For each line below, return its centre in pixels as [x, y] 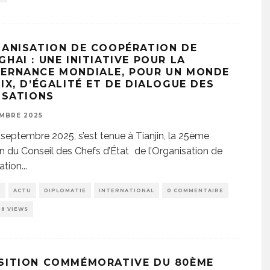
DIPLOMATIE [65, 190]
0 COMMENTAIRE [195, 190]
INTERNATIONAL [127, 190]
